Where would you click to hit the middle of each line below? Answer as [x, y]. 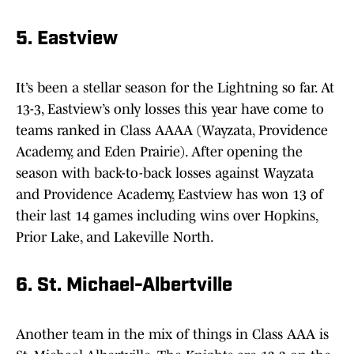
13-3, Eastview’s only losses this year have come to [170, 109]
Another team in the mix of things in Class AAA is [172, 335]
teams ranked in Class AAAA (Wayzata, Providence [172, 131]
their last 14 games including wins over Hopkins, [167, 216]
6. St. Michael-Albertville [124, 286]
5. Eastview [67, 40]
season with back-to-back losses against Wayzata [165, 173]
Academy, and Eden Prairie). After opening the [159, 152]
